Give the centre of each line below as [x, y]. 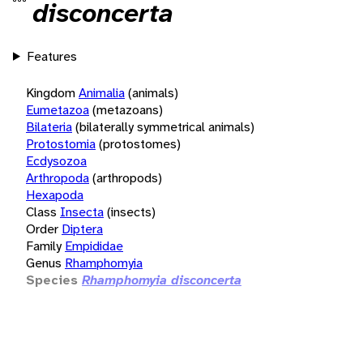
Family [44, 246]
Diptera [82, 228]
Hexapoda [55, 194]
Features [51, 56]
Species [52, 280]
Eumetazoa [58, 109]
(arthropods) [127, 177]
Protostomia [61, 143]
